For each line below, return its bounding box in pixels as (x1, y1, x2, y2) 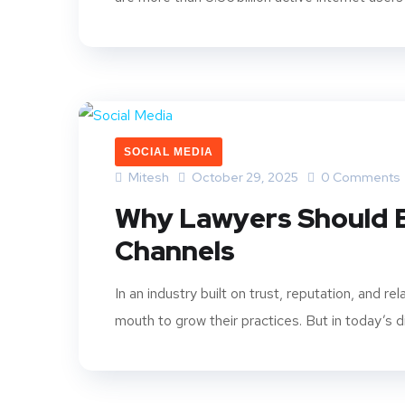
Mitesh (126, 169, 169, 186)
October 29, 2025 (192, 169, 298, 186)
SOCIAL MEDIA (124, 146, 213, 159)
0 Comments (318, 169, 400, 186)
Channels (115, 232, 235, 269)
